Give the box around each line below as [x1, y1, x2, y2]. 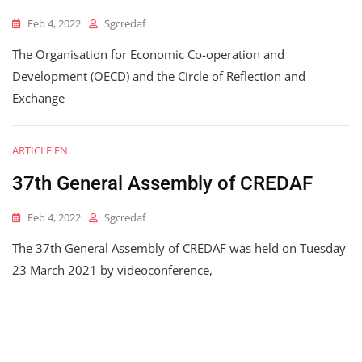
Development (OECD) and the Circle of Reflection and [12, 68, 305, 85]
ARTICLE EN [12, 143, 68, 158]
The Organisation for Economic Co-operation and [12, 46, 284, 63]
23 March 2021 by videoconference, [12, 262, 213, 279]
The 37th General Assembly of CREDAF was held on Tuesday [12, 240, 346, 257]
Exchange [12, 90, 65, 107]
